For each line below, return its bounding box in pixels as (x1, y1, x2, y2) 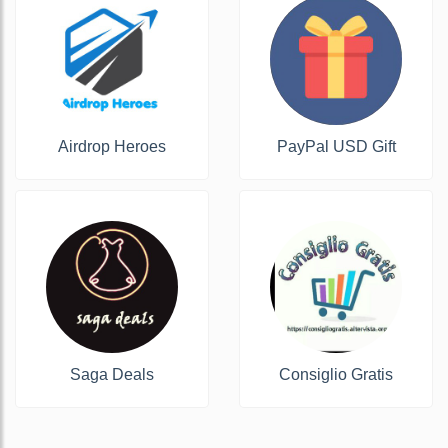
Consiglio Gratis (279, 365, 393, 383)
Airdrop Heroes (58, 137, 166, 155)
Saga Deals (70, 365, 154, 383)
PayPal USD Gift (276, 137, 396, 155)
